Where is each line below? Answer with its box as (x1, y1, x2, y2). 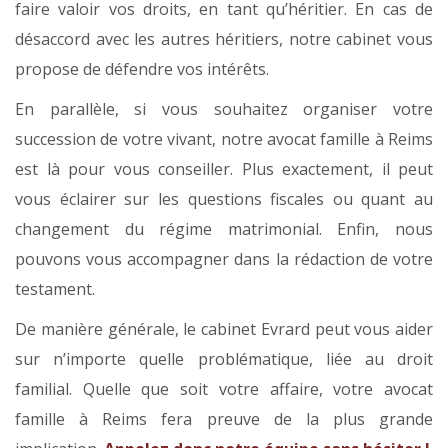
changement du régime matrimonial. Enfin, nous (15, 218, 433, 241)
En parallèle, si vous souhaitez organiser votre (15, 98, 433, 121)
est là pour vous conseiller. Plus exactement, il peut (15, 158, 433, 181)
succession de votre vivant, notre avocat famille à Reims (15, 128, 433, 151)
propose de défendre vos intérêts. (15, 58, 269, 81)
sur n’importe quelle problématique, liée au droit (15, 348, 433, 371)
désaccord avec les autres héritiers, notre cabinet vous (15, 28, 433, 51)
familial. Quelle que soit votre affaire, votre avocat (15, 378, 433, 401)
